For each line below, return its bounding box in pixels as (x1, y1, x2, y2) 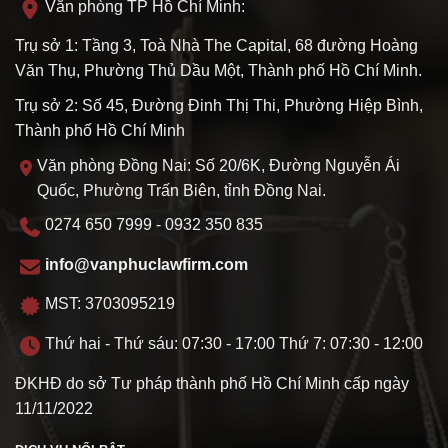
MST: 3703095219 (45, 295, 175, 313)
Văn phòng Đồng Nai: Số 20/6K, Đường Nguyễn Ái (37, 156, 401, 174)
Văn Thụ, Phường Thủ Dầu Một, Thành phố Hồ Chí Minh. (15, 62, 422, 80)
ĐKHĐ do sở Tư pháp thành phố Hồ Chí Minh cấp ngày (15, 374, 409, 392)
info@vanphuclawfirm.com (45, 255, 248, 273)
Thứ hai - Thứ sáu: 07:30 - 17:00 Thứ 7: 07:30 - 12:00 (45, 335, 423, 353)
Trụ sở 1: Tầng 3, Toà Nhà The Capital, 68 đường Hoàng (15, 37, 418, 55)
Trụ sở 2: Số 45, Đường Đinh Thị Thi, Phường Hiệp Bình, (15, 97, 423, 115)
